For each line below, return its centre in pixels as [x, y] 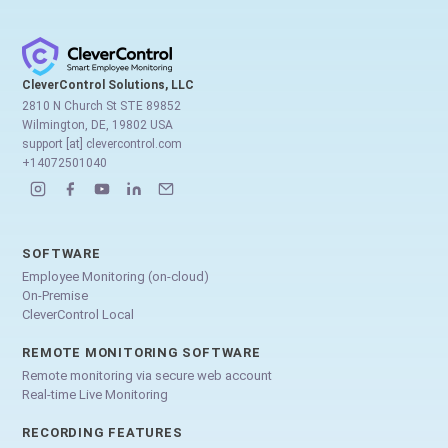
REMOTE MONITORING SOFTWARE [141, 353]
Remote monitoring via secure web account [147, 376]
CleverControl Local [78, 315]
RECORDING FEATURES [102, 433]
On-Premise [55, 296]
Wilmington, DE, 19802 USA [98, 125]
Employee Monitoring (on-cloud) [116, 277]
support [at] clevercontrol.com [102, 144]
